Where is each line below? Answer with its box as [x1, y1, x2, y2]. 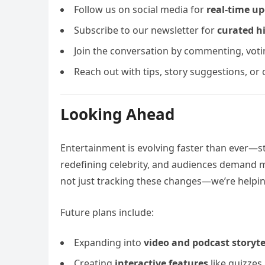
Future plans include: [60, 206, 154, 219]
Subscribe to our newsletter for [74, 24, 217, 37]
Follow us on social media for [74, 3, 206, 16]
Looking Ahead [60, 104, 174, 125]
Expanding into [74, 236, 144, 249]
